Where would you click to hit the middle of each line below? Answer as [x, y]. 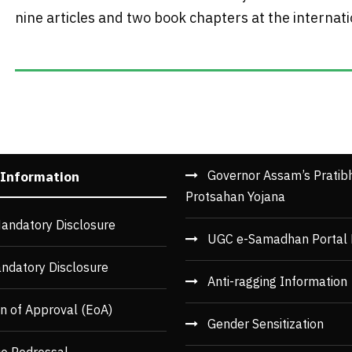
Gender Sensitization [266, 324]
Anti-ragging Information [277, 282]
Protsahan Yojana [235, 197]
